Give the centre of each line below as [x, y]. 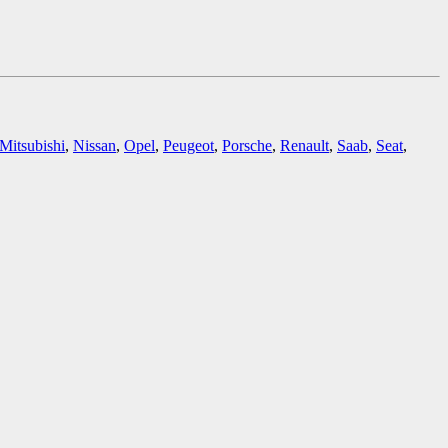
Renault [304, 146]
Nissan [94, 146]
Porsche [247, 146]
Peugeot [188, 146]
